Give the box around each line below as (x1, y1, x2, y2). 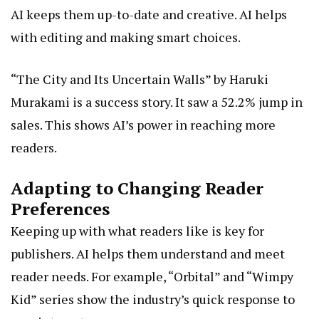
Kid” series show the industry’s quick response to (11, 291, 295, 308)
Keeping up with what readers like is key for (11, 222, 264, 240)
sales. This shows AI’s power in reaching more (11, 116, 276, 134)
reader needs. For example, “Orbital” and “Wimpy (11, 268, 293, 286)
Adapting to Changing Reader (11, 177, 263, 200)
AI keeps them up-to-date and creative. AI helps (11, 6, 287, 23)
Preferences (11, 197, 110, 221)
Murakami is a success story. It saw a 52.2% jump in (11, 93, 303, 111)
